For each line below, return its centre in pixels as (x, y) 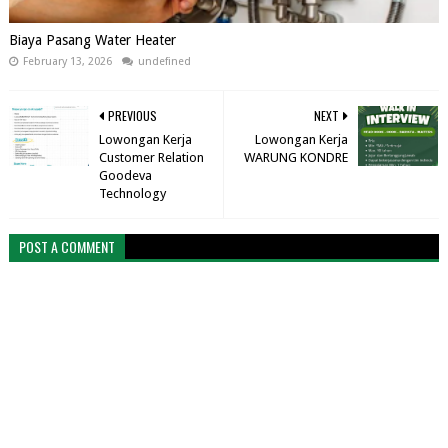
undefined (164, 61)
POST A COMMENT (66, 246)
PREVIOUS (132, 115)
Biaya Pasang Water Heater (92, 39)
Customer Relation (151, 157)
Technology (132, 193)
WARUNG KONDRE (296, 157)
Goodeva (125, 175)
